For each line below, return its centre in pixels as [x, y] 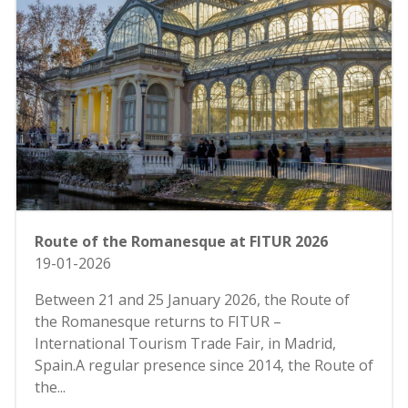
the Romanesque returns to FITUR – [158, 322]
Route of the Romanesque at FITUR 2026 [181, 242]
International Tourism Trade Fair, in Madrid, [185, 344]
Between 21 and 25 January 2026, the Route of [192, 300]
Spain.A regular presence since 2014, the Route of [204, 366]
